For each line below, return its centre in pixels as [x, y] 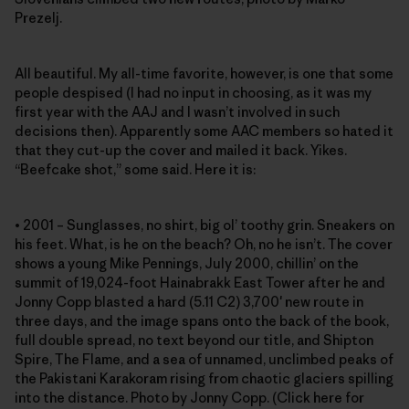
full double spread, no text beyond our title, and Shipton [194, 340]
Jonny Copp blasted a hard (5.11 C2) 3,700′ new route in [189, 302]
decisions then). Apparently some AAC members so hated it [204, 131]
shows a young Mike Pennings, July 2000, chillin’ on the [187, 263]
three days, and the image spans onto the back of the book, [202, 321]
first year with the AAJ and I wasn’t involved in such [177, 112]
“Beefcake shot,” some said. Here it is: [135, 169]
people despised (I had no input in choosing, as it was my [193, 93]
